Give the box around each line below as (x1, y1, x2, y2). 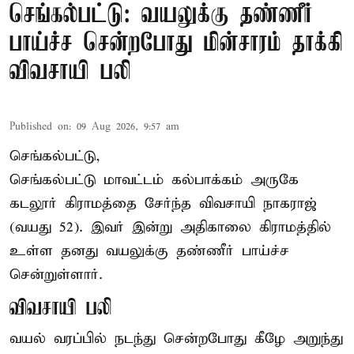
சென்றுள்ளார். (9, 265, 103, 284)
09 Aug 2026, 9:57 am (77, 119, 179, 134)
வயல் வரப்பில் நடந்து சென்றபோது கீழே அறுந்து (9, 329, 343, 348)
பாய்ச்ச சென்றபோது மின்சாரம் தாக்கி (9, 29, 343, 58)
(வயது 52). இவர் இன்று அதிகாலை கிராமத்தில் (9, 217, 331, 236)
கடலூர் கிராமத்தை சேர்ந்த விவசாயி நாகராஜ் (9, 194, 317, 213)
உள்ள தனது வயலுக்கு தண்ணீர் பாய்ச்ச (9, 241, 289, 260)
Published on (9, 119, 69, 134)
